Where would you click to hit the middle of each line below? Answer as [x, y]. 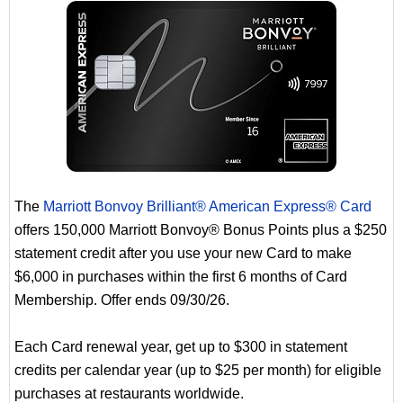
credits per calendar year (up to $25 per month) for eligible [198, 371]
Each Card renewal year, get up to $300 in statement [181, 347]
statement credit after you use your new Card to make [183, 254]
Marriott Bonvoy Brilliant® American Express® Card [207, 207]
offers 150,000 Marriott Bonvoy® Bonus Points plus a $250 [201, 230]
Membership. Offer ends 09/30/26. [122, 300]
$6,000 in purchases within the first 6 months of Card [181, 277]
